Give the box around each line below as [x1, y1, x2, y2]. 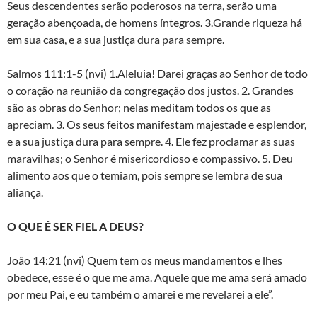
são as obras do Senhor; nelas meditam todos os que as [7, 100, 271, 115]
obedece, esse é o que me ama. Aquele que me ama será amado [7, 270, 307, 284]
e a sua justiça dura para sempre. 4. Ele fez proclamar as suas [7, 134, 295, 149]
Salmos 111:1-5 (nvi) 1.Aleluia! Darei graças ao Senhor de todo [7, 67, 308, 81]
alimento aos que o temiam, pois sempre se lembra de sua [7, 168, 282, 183]
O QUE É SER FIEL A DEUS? [7, 219, 144, 234]
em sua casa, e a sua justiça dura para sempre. [7, 33, 224, 47]
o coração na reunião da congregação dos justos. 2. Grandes [7, 83, 294, 98]
